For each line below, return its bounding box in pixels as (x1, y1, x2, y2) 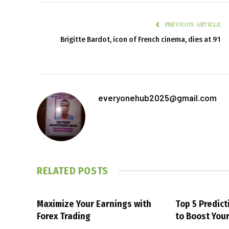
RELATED (37, 164, 78, 177)
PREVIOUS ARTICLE (163, 20, 220, 28)
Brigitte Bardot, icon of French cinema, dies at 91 (60, 34, 220, 44)
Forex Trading (37, 210, 90, 222)
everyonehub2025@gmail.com (98, 92, 217, 103)
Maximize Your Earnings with (37, 198, 151, 210)
